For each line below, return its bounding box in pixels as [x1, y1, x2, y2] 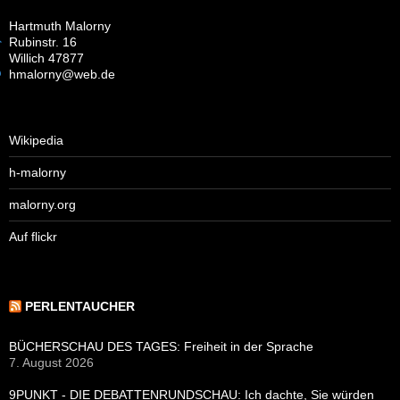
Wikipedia [9, 133, 63, 148]
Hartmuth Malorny [9, 19, 111, 34]
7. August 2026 [9, 355, 94, 371]
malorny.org [9, 197, 76, 212]
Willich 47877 [9, 51, 84, 66]
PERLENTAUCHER [25, 299, 135, 314]
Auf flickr [9, 229, 57, 245]
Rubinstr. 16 [9, 35, 77, 50]
